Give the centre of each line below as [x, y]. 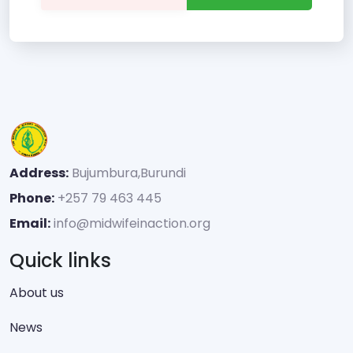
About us [37, 292]
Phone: [32, 198]
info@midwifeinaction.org [132, 223]
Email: [30, 223]
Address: [39, 173]
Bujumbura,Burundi [127, 173]
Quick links [60, 260]
